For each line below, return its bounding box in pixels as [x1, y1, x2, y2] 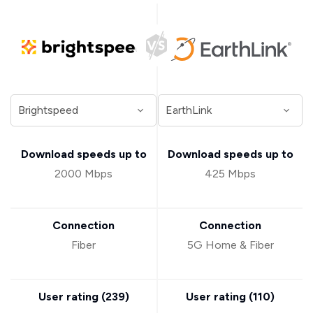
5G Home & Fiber [187, 238, 274, 252]
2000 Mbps [54, 167, 112, 181]
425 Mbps [205, 167, 256, 181]
